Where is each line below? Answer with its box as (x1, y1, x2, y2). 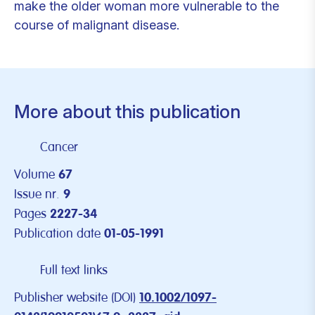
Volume (14, 167, 55, 183)
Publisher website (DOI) (14, 290, 136, 306)
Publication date (14, 226, 101, 242)
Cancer (40, 139, 78, 155)
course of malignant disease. (14, 18, 179, 32)
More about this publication (14, 101, 240, 122)
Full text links (40, 262, 108, 278)
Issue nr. (14, 186, 60, 202)
